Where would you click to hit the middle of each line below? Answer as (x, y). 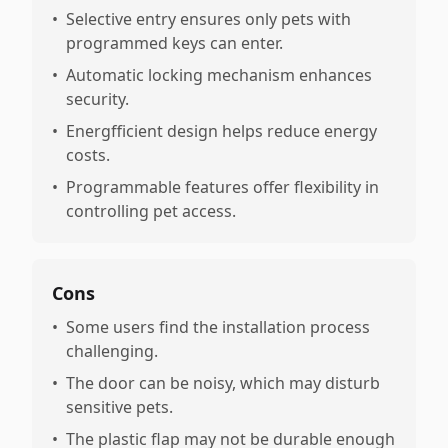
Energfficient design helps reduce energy (221, 131)
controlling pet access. (151, 211)
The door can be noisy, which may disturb (223, 383)
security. (97, 99)
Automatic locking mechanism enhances (219, 75)
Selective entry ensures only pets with (208, 19)
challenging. (112, 351)
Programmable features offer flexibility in (222, 187)
